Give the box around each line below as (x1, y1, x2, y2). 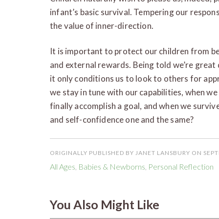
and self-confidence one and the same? (50, 114, 194, 125)
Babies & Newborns (78, 161, 145, 171)
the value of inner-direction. (50, 20, 153, 31)
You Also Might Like (50, 197, 159, 212)
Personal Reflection (148, 161, 214, 171)
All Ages (50, 161, 75, 171)
